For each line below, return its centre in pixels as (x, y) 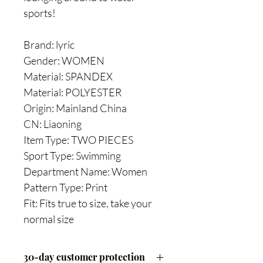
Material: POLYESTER (73, 92)
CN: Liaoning (53, 124)
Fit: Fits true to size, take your (88, 203)
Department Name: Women (85, 171)
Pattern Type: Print (65, 187)
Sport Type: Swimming (72, 156)
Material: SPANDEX (68, 76)
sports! (40, 13)
